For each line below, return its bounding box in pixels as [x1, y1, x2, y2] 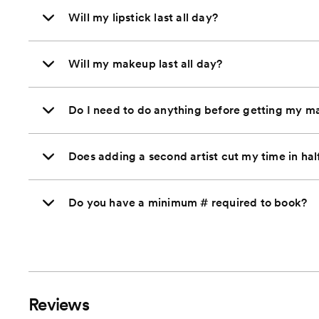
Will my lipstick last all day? [68, 11, 218, 25]
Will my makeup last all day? [68, 57, 223, 71]
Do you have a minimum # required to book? [68, 196, 308, 210]
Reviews [28, 294, 89, 315]
